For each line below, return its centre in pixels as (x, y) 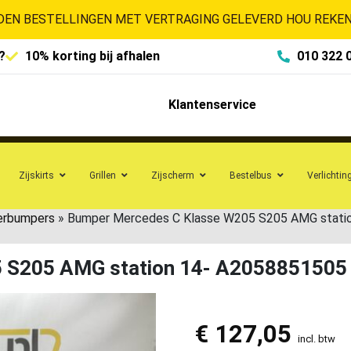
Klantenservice (212, 105)
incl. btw (316, 338)
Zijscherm (173, 175)
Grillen (103, 175)
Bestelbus (251, 175)
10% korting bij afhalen (92, 56)
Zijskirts (36, 175)
